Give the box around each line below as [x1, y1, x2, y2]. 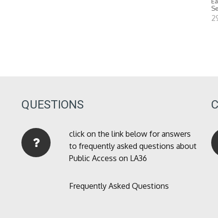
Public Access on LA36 [69, 153, 147, 163]
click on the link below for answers [69, 129, 191, 139]
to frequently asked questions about [69, 141, 197, 151]
